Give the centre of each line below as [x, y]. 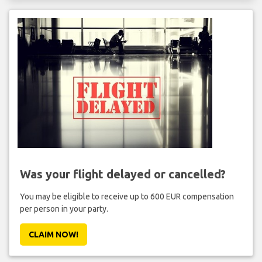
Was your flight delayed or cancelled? [123, 174]
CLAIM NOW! [53, 234]
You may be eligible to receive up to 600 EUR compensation [127, 196]
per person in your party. [64, 208]
